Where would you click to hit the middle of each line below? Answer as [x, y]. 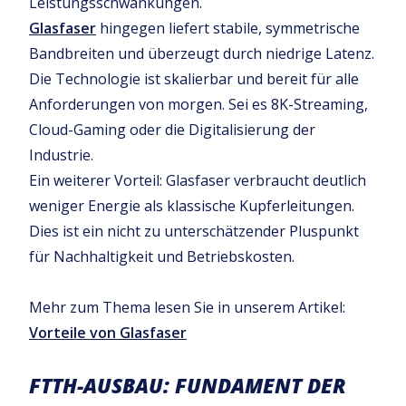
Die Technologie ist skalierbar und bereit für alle [194, 79]
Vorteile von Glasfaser [108, 333]
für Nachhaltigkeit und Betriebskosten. [162, 256]
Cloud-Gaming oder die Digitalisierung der [172, 130]
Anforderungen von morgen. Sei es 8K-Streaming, [198, 104]
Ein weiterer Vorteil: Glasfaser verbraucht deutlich [198, 180]
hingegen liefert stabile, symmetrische [228, 28]
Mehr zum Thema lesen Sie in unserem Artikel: [187, 307]
